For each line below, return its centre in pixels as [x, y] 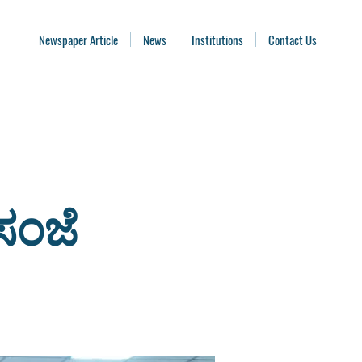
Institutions [217, 40]
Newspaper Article [78, 40]
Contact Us [293, 40]
